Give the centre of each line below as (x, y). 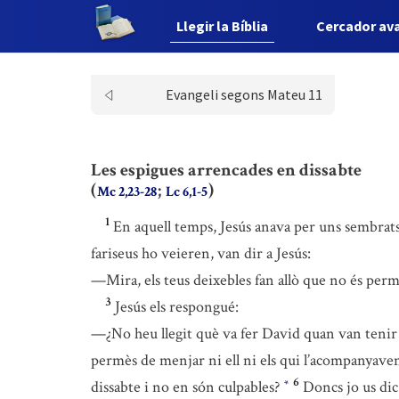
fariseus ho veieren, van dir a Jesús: (201, 253)
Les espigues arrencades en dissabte (226, 170)
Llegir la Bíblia (223, 26)
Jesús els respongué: (177, 307)
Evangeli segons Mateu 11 (244, 94)
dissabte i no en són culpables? (187, 387)
